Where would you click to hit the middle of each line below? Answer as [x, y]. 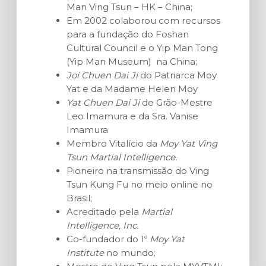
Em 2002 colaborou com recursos [143, 20]
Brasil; [79, 198]
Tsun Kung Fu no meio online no [140, 184]
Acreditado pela [104, 211]
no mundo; [130, 252]
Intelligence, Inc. [102, 225]
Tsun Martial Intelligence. [122, 157]
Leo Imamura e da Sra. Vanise [132, 116]
